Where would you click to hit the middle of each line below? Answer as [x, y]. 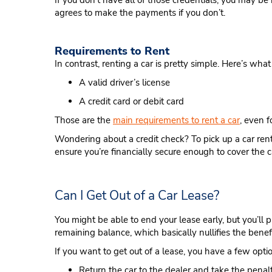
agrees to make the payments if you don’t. [141, 13]
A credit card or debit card [131, 101]
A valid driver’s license [124, 83]
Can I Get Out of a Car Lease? [137, 195]
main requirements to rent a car [176, 120]
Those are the [84, 120]
